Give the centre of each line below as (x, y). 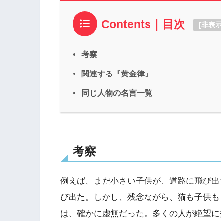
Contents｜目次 (143, 24)
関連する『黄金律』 (117, 74)
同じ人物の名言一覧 (117, 93)
